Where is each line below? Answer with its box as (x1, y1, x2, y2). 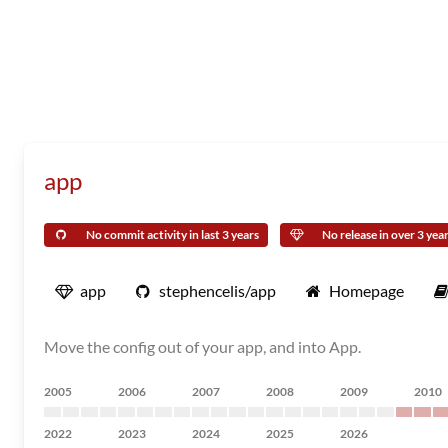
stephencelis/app (159, 281, 276, 300)
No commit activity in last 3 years (86, 227, 259, 242)
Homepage (329, 281, 404, 300)
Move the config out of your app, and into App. (44, 337, 361, 356)
